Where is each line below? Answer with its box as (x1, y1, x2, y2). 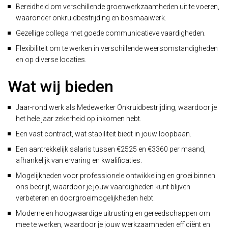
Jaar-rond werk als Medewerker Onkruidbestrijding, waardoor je (16, 103, 217, 111)
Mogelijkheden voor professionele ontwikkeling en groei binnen (16, 172, 215, 180)
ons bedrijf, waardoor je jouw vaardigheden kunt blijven (16, 183, 190, 191)
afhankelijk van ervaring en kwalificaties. (16, 156, 142, 164)
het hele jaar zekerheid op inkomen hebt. (16, 115, 141, 123)
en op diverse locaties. (16, 55, 87, 64)
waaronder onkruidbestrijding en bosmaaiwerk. (16, 14, 166, 22)
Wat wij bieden (8, 77, 113, 96)
